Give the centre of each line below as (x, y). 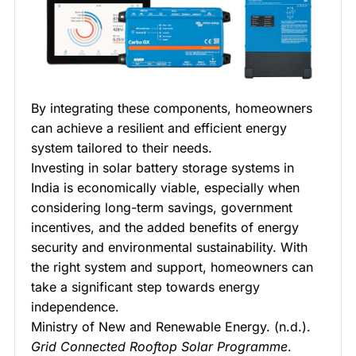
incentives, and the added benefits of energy (165, 227)
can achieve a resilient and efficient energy (159, 128)
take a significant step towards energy (145, 286)
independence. (75, 306)
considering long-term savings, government (162, 207)
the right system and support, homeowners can (172, 267)
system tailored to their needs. (122, 147)
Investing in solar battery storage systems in (163, 167)
